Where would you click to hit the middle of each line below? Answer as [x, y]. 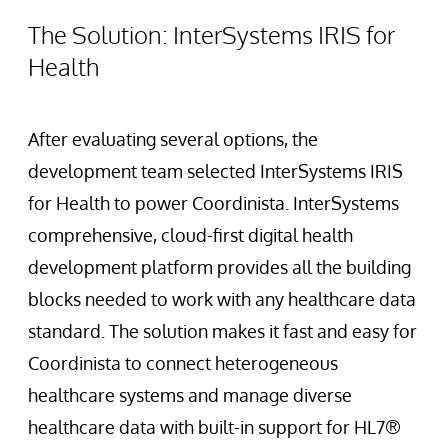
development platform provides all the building [219, 267]
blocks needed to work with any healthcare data [222, 299]
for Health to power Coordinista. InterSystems [213, 203]
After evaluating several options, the [173, 139]
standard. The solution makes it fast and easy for [222, 331]
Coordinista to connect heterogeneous [183, 363]
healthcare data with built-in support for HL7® [214, 427]
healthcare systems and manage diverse [190, 395]
